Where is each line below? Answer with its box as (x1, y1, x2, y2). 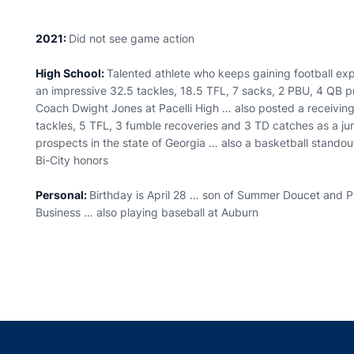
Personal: (36, 188, 90, 201)
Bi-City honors (36, 153, 109, 167)
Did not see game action (69, 32, 198, 45)
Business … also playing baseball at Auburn (36, 205, 259, 219)
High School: (36, 66, 107, 80)
